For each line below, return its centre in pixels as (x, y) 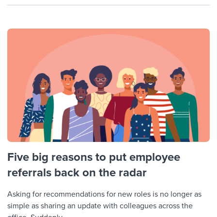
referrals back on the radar (77, 172)
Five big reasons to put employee (94, 157)
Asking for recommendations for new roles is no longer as (104, 194)
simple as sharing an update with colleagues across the (100, 206)
